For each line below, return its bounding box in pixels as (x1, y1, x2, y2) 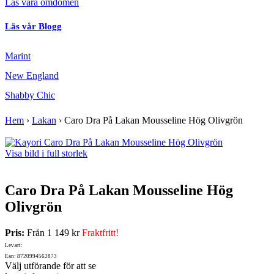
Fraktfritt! (82, 228, 119, 239)
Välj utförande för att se (5, 261, 96, 272)
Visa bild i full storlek (5, 148, 87, 159)
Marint (5, 51, 31, 62)
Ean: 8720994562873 (5, 253, 57, 260)
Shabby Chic (5, 90, 55, 101)
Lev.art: (5, 242, 23, 249)
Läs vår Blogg (5, 21, 62, 32)
